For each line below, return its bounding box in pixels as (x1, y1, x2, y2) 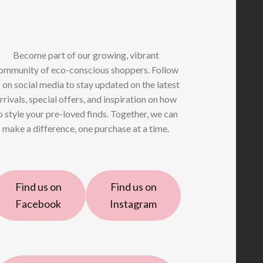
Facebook (15, 197, 62, 210)
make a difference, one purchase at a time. (2, 122, 170, 134)
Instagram (110, 197, 157, 210)
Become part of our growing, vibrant (12, 49, 159, 60)
